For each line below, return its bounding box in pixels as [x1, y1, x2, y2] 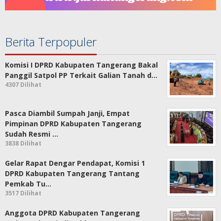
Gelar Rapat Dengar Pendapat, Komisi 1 [5, 158, 145, 168]
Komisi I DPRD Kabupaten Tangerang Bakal [5, 60, 158, 70]
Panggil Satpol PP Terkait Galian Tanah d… [5, 71, 157, 80]
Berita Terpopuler [5, 34, 97, 50]
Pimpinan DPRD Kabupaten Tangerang [5, 119, 142, 129]
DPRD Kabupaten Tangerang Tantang [5, 169, 140, 179]
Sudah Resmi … [5, 129, 58, 139]
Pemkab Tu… [5, 179, 51, 189]
